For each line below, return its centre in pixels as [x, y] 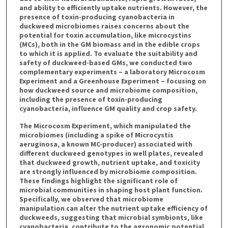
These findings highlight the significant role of [98, 181]
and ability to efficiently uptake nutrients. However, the [113, 7]
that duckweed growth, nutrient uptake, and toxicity [109, 163]
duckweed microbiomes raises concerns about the [104, 26]
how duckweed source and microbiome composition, [108, 90]
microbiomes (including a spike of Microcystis [96, 135]
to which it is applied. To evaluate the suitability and [108, 53]
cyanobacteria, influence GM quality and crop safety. [108, 108]
